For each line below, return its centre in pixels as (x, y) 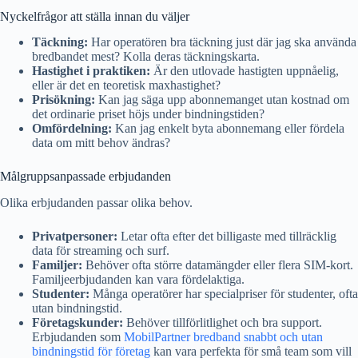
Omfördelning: (72, 129)
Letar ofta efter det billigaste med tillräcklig (227, 237)
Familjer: (57, 265)
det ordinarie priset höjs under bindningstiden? (148, 114)
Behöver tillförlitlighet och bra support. (223, 323)
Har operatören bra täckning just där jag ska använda (222, 42)
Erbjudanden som (78, 337)
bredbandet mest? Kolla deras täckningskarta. (146, 57)
